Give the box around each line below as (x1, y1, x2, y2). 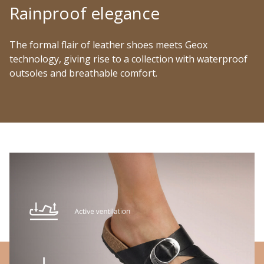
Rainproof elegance (9, 2, 160, 25)
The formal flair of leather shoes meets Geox (9, 38, 207, 52)
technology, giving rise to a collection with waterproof (9, 52, 247, 66)
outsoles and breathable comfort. (9, 67, 157, 80)
